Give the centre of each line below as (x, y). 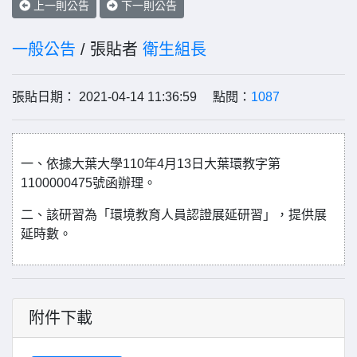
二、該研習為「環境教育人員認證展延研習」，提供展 (174, 215)
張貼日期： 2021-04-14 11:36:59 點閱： (131, 97)
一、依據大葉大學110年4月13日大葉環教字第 (151, 164)
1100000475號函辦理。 (88, 183)
